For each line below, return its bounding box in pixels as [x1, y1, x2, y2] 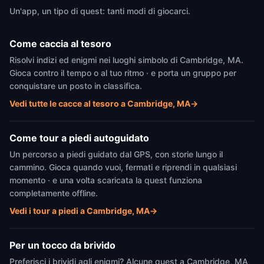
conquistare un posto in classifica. [9, 81, 142, 91]
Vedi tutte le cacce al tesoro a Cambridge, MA [9, 98, 190, 108]
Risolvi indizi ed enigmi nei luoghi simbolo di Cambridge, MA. [9, 55, 243, 65]
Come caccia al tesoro [9, 38, 111, 49]
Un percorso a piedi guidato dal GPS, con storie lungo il [9, 149, 223, 159]
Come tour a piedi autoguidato [9, 132, 149, 144]
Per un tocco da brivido [9, 239, 115, 251]
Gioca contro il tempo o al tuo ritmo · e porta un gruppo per [9, 68, 236, 78]
